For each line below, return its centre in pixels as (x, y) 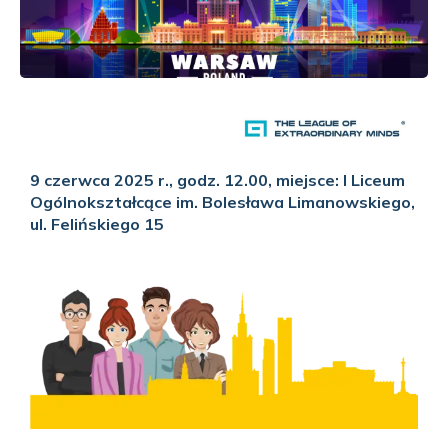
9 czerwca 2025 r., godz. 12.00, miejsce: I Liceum (217, 179)
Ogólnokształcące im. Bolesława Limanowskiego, (222, 201)
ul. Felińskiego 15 (97, 223)
